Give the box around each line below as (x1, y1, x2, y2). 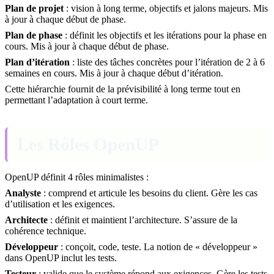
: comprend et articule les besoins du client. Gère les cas (41, 187, 257, 198)
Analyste (5, 187, 41, 198)
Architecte (5, 214, 48, 225)
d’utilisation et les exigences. (5, 198, 115, 209)
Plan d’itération (5, 56, 70, 67)
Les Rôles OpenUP (17, 134, 159, 154)
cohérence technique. (5, 225, 86, 236)
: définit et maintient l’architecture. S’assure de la (48, 214, 237, 225)
